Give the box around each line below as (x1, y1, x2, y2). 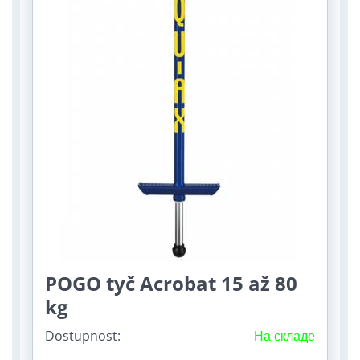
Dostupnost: (45, 327, 121, 346)
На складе (254, 327, 315, 346)
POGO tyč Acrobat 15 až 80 (45, 270, 297, 297)
